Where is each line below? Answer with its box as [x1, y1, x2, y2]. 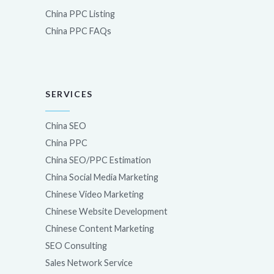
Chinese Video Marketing [45, 189, 144, 199]
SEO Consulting [45, 240, 107, 251]
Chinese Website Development [45, 206, 168, 217]
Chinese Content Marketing [45, 223, 154, 234]
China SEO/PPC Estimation [45, 155, 151, 165]
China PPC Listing [45, 9, 115, 19]
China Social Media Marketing [45, 172, 158, 182]
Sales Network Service [45, 257, 133, 268]
